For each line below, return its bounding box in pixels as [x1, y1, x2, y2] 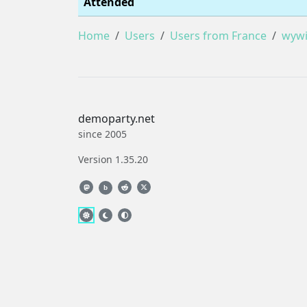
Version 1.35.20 [78, 153, 148, 166]
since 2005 [78, 127, 127, 140]
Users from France [170, 28, 267, 43]
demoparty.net [78, 111, 155, 126]
